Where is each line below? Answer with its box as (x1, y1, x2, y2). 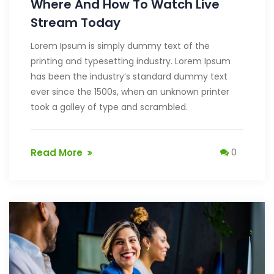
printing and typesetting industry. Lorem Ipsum (31, 55, 231, 68)
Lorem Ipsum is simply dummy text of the (31, 40, 210, 53)
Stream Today (31, 14, 120, 32)
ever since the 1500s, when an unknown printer (31, 86, 229, 98)
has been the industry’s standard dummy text (31, 70, 228, 83)
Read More (31, 146, 83, 160)
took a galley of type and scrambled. (31, 101, 188, 114)
